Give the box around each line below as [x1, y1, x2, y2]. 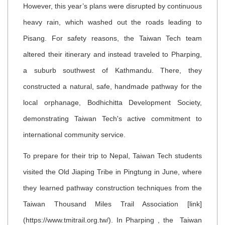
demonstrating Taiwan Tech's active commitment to [23, 115, 202, 123]
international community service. [23, 131, 126, 139]
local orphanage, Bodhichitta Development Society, [23, 98, 202, 107]
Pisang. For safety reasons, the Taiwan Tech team [23, 34, 202, 43]
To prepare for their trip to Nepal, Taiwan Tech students [23, 152, 202, 160]
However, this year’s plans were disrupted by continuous [23, 2, 202, 11]
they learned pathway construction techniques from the [23, 184, 202, 192]
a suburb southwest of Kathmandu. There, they [23, 66, 202, 75]
